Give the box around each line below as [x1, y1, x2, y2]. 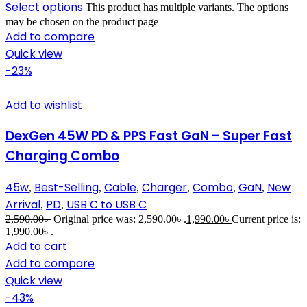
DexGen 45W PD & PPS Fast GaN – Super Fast [5, 127, 292, 146]
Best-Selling [34, 179, 99, 195]
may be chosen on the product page [5, 15, 158, 27]
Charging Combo [5, 147, 119, 166]
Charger [142, 179, 187, 195]
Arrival [5, 196, 40, 212]
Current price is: [232, 212, 301, 225]
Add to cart [5, 238, 67, 254]
